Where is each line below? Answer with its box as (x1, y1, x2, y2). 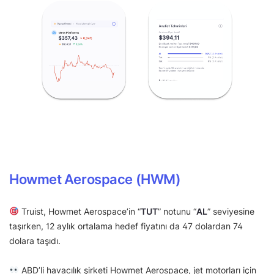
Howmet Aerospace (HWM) (9, 171, 183, 187)
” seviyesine (207, 206, 254, 217)
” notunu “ (157, 206, 196, 217)
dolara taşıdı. (9, 235, 63, 246)
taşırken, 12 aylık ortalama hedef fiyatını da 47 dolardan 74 (9, 221, 243, 231)
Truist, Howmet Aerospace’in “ (18, 206, 141, 217)
